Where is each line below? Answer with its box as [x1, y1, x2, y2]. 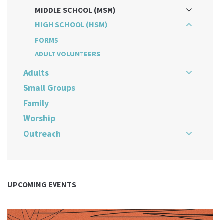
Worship [23, 112, 55, 124]
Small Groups [23, 82, 75, 93]
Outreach [23, 127, 61, 139]
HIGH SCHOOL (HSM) [35, 19, 108, 29]
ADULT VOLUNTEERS [35, 49, 101, 58]
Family [23, 97, 49, 109]
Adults [23, 66, 49, 78]
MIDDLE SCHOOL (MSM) [35, 4, 116, 15]
